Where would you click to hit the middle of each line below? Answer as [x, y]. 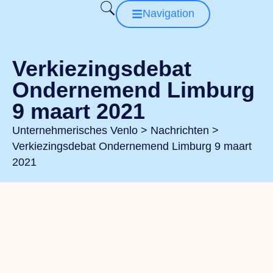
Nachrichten [180, 130]
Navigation [168, 13]
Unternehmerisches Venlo [75, 130]
